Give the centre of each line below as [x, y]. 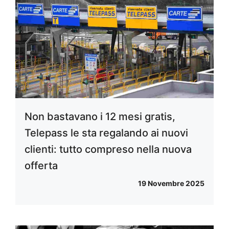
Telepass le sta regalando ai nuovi [106, 133]
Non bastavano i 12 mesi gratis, [100, 116]
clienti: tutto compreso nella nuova [108, 149]
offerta [41, 165]
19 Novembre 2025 [171, 183]
